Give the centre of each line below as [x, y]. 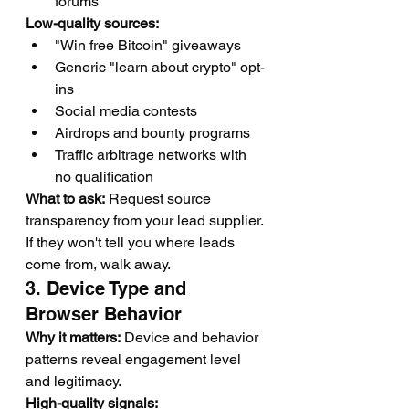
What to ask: [65, 199]
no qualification [104, 177]
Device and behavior [191, 337]
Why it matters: [73, 337]
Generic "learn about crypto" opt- [160, 67]
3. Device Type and [109, 288]
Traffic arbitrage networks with [152, 155]
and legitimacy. [73, 381]
